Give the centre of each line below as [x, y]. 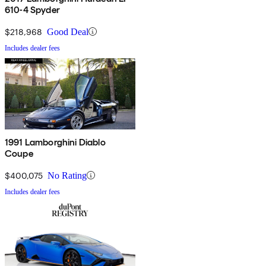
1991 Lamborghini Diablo [55, 142]
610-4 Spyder [32, 9]
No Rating [67, 175]
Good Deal [68, 31]
